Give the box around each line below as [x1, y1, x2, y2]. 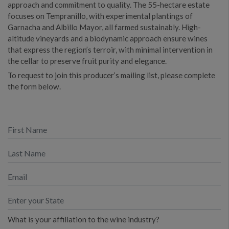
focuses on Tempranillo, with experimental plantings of [8, 11, 193, 20]
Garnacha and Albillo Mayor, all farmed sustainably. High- [8, 22, 201, 32]
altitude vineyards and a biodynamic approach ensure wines [8, 33, 208, 43]
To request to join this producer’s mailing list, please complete [8, 70, 215, 80]
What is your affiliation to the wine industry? [8, 214, 159, 224]
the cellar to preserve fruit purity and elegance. [8, 56, 167, 65]
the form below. [8, 81, 62, 91]
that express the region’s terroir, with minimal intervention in [8, 44, 213, 54]
